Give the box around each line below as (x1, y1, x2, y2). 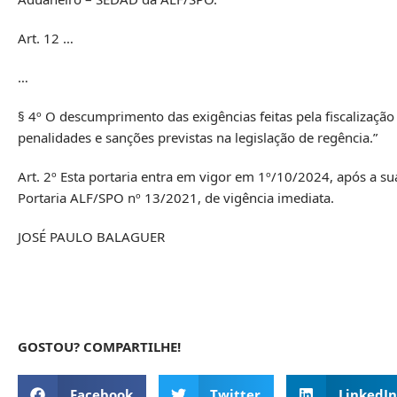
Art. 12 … (18, 28, 74, 47)
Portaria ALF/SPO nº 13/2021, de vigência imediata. (18, 188, 334, 206)
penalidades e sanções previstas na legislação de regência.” (18, 128, 378, 146)
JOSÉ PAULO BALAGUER (18, 227, 165, 245)
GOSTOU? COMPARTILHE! (18, 337, 181, 355)
